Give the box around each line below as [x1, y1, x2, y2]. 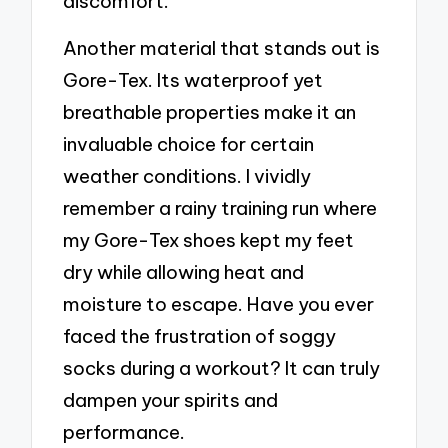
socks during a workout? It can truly [63, 356, 381, 381]
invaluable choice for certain [63, 132, 315, 157]
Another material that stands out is [63, 36, 381, 61]
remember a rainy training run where [63, 196, 378, 221]
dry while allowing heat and [63, 260, 305, 285]
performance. [63, 420, 186, 445]
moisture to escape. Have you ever [63, 292, 375, 317]
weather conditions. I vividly [63, 164, 312, 189]
